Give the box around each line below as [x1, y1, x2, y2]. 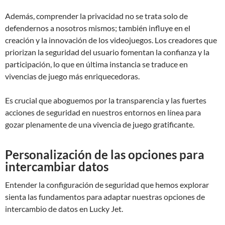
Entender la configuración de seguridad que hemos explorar [5, 179, 209, 189]
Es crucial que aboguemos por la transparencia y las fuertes [5, 95, 206, 105]
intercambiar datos [5, 159, 108, 174]
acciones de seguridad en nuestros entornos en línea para [5, 107, 201, 117]
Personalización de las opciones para [5, 147, 204, 162]
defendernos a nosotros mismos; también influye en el [5, 23, 190, 33]
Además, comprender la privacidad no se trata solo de [5, 11, 188, 21]
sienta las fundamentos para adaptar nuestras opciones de [5, 191, 205, 201]
